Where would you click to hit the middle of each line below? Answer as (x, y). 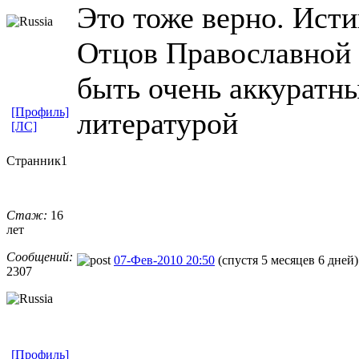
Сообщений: (40, 256)
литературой (157, 123)
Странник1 (37, 160)
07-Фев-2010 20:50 (164, 260)
